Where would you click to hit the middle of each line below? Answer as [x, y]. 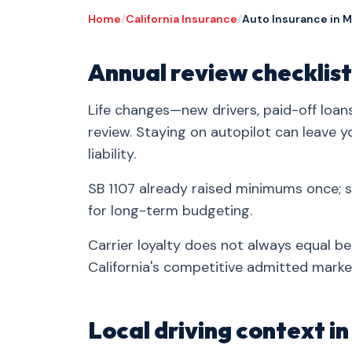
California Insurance [181, 19]
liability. [112, 154]
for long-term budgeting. [170, 211]
